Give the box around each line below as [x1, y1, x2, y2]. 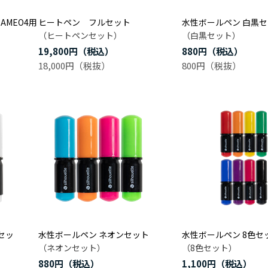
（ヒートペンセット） [38, 29, 122, 41]
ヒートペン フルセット [38, 16, 130, 28]
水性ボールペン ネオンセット [38, 229, 149, 240]
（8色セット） [182, 242, 237, 254]
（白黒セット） [182, 29, 240, 41]
